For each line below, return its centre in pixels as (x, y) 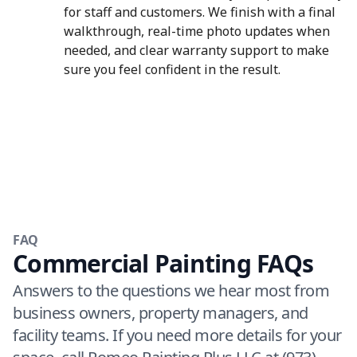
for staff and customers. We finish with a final (200, 12)
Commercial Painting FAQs (163, 263)
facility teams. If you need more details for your (177, 335)
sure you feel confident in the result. (172, 69)
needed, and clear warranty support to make (196, 50)
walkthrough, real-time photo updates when (197, 31)
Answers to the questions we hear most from (171, 290)
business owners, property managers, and (161, 313)
